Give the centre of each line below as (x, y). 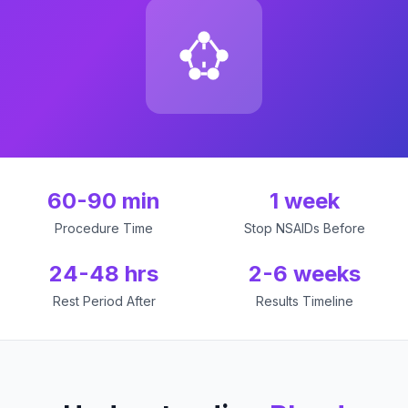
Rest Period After (104, 301)
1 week (304, 201)
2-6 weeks (304, 274)
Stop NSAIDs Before (304, 228)
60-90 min (104, 201)
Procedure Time (104, 228)
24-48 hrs (104, 274)
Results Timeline (304, 301)
